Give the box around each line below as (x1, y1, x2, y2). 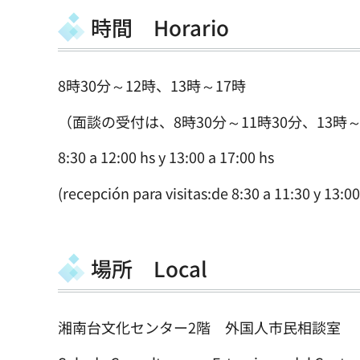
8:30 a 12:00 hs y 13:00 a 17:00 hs (58, 146, 274, 168)
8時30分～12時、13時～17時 (58, 75, 246, 96)
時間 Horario (91, 12, 229, 43)
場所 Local (91, 253, 207, 284)
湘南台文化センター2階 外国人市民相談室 (58, 316, 341, 337)
